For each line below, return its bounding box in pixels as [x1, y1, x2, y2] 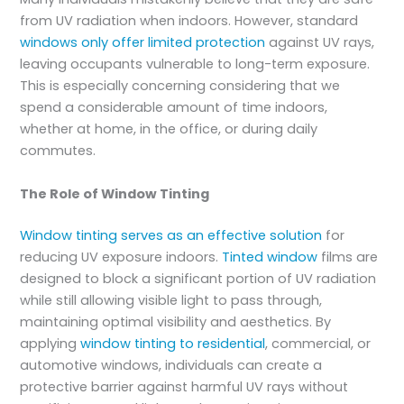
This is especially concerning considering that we [20, 77, 341, 96]
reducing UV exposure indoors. [20, 247, 223, 266]
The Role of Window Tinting [20, 184, 210, 203]
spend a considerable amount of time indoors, [20, 98, 328, 117]
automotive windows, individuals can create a [20, 355, 323, 374]
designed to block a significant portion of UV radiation [20, 269, 377, 288]
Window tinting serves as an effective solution [20, 225, 323, 244]
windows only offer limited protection [20, 33, 266, 52]
